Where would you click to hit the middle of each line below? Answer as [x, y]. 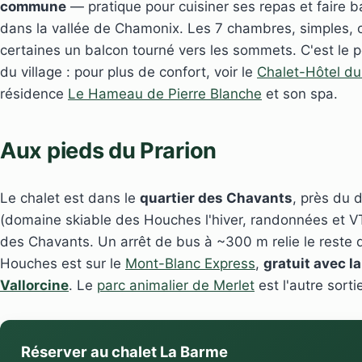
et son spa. [300, 94]
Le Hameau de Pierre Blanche [165, 94]
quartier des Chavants [216, 198]
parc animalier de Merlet [176, 285]
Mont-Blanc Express [190, 263]
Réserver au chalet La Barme [124, 351]
